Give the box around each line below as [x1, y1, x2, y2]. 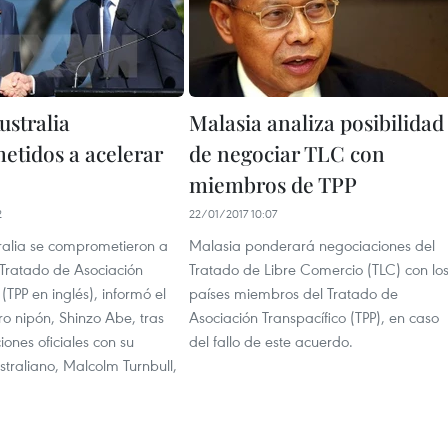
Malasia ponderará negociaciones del [189, 235, 435, 255]
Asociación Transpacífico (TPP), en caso [189, 307, 439, 327]
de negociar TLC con [189, 139, 385, 167]
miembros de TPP [189, 170, 357, 198]
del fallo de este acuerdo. [189, 331, 353, 351]
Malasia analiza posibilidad [189, 108, 444, 136]
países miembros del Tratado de [189, 283, 398, 303]
